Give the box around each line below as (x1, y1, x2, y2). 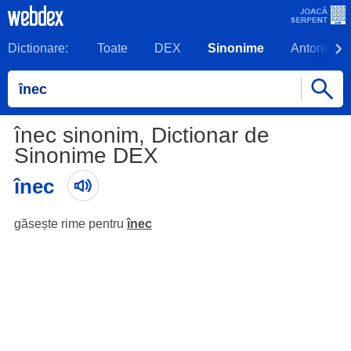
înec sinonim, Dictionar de (13, 123, 270, 147)
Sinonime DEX (13, 143, 158, 168)
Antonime (291, 42, 344, 55)
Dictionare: (8, 42, 68, 55)
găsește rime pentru (13, 217, 127, 230)
